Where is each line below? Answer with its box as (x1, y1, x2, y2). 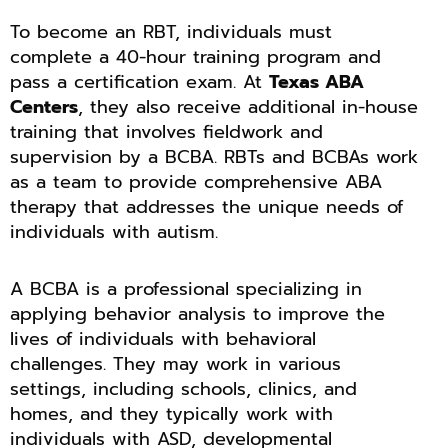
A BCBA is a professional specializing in (10, 274, 362, 303)
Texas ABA (269, 68, 364, 97)
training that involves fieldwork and (10, 118, 323, 147)
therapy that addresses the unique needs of (10, 193, 403, 222)
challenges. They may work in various (10, 349, 341, 378)
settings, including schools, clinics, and (10, 374, 357, 403)
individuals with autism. (10, 218, 218, 247)
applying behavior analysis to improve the (10, 299, 385, 328)
